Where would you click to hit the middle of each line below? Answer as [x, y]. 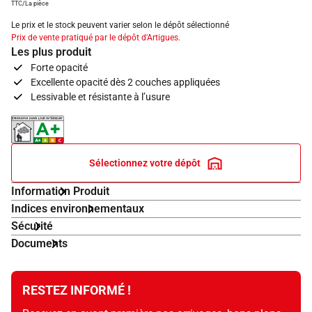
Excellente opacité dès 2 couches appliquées [125, 83]
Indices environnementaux [78, 209]
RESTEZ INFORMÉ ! [77, 290]
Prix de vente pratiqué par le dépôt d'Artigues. [96, 38]
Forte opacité [59, 68]
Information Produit [60, 192]
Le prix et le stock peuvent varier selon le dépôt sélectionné [120, 25]
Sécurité [32, 226]
